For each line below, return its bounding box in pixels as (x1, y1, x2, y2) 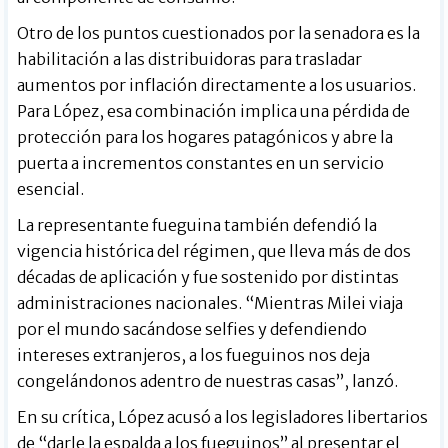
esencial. (17, 178, 85, 199)
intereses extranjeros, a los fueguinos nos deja (17, 344, 371, 365)
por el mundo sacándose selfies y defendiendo (17, 318, 368, 339)
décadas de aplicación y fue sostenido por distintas (17, 266, 400, 287)
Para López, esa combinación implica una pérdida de (17, 100, 411, 121)
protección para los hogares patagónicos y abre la (17, 126, 394, 147)
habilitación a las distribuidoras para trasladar (17, 48, 363, 69)
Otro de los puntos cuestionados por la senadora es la (17, 22, 421, 43)
